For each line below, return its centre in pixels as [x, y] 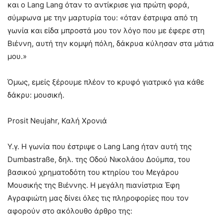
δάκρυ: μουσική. [36, 95]
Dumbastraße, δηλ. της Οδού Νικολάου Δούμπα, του [99, 160]
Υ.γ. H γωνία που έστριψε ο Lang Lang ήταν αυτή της [100, 147]
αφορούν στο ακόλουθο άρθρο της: [70, 211]
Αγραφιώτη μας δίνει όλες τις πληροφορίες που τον [98, 198]
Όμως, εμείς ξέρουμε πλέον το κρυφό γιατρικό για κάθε [106, 82]
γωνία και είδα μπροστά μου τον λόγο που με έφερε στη [106, 31]
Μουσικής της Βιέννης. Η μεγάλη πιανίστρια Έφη [94, 185]
